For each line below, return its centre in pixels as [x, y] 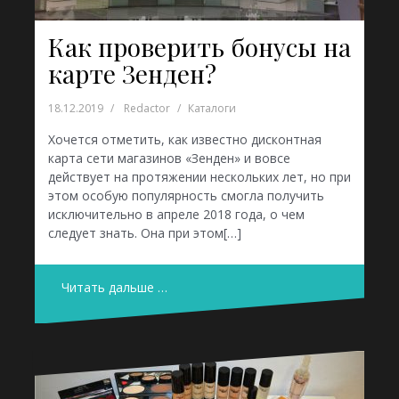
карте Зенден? [132, 73]
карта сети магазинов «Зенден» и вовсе [169, 158]
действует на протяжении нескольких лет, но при [199, 176]
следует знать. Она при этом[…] [145, 232]
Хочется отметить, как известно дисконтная [185, 139]
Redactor [147, 108]
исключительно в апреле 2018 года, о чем [176, 214]
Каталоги [212, 108]
